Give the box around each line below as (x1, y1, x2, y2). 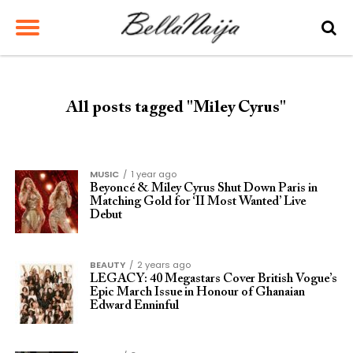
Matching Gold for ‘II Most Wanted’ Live (89, 195, 306, 208)
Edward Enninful (89, 299, 179, 312)
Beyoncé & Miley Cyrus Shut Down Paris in (89, 182, 318, 195)
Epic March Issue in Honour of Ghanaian (89, 286, 305, 299)
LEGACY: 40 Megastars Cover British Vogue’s (89, 273, 337, 285)
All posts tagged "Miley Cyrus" (66, 100, 287, 117)
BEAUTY (89, 258, 125, 271)
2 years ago (136, 258, 191, 271)
